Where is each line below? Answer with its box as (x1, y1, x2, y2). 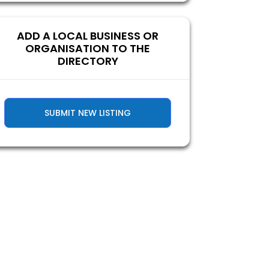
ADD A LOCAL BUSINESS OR (17, 28, 159, 43)
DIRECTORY (57, 53, 118, 68)
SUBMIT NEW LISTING (44, 106, 131, 119)
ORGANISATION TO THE (25, 41, 150, 56)
